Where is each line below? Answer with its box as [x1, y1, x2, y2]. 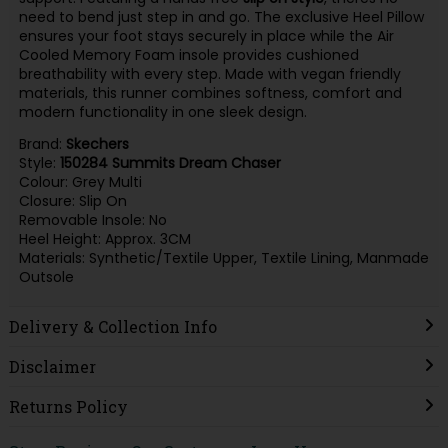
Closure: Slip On [18, 191, 127, 212]
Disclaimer [8, 355, 96, 377]
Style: [18, 153, 60, 174]
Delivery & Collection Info [8, 315, 217, 337]
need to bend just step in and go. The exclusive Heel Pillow [18, 6, 424, 27]
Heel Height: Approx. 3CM [18, 229, 191, 250]
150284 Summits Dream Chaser [59, 153, 281, 174]
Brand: [18, 134, 66, 155]
